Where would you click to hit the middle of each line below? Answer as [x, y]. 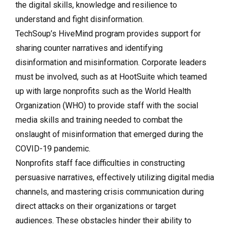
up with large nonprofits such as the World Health [103, 91]
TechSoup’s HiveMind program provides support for [108, 33]
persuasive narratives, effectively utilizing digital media [115, 177]
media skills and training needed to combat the [99, 120]
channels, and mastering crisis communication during [110, 191]
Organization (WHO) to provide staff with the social [107, 105]
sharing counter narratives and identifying [89, 48]
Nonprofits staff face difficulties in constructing [100, 163]
